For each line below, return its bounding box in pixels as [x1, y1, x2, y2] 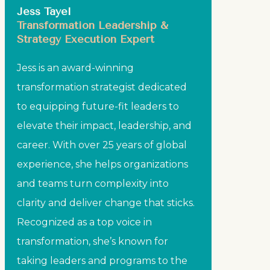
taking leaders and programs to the [17, 255, 188, 266]
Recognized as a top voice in [17, 216, 152, 228]
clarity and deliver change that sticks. [17, 197, 195, 209]
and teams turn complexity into [17, 178, 169, 189]
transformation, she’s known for [17, 236, 169, 247]
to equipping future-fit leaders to [17, 101, 180, 112]
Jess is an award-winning [17, 62, 134, 74]
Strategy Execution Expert [17, 33, 155, 46]
